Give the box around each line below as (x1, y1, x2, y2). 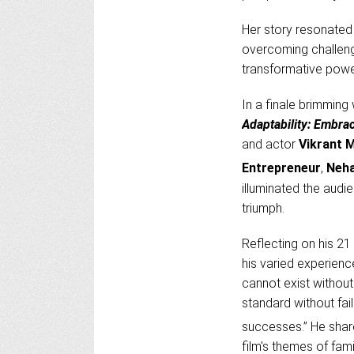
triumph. (241, 200, 284, 216)
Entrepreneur (241, 160, 321, 176)
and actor (241, 137, 299, 153)
